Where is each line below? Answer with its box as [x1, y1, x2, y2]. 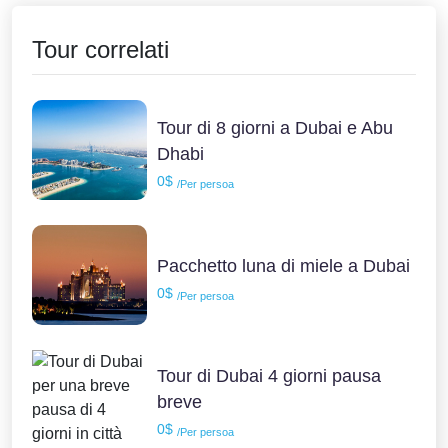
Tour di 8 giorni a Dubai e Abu [157, 117, 394, 138]
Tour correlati [32, 35, 169, 63]
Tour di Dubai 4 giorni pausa [157, 365, 382, 386]
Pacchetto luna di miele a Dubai [157, 255, 411, 276]
